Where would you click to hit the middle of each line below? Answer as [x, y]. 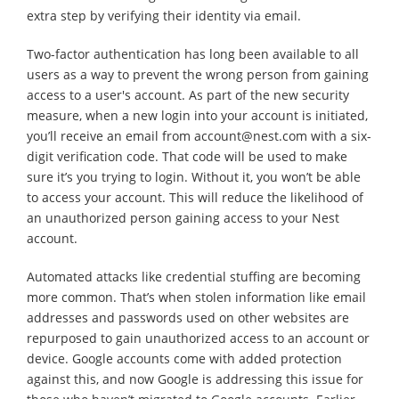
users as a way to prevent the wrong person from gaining [198, 74]
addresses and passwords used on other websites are [188, 317]
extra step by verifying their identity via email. [164, 15]
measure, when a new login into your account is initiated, [197, 115]
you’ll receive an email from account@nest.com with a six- [199, 135]
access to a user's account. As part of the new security [188, 94]
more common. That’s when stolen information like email [196, 297]
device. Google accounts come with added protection [184, 358]
